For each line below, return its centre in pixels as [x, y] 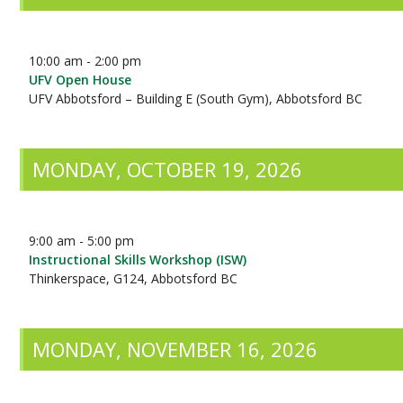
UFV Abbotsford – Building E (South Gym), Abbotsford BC [196, 99]
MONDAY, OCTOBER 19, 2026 [168, 169]
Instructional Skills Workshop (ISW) [138, 260]
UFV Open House [81, 80]
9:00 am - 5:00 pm [82, 241]
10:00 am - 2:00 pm [85, 61]
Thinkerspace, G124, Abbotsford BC [134, 278]
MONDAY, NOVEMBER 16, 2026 [175, 349]
